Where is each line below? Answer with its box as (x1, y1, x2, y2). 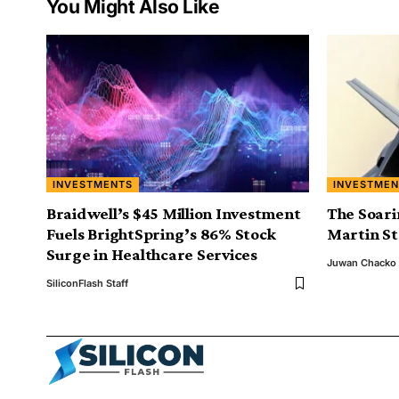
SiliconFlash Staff (46, 277, 128, 290)
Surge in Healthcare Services (46, 245, 257, 265)
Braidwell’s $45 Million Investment (46, 204, 301, 224)
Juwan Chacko (327, 256, 396, 270)
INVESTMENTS (53, 178, 134, 191)
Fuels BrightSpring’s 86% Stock (46, 224, 276, 244)
